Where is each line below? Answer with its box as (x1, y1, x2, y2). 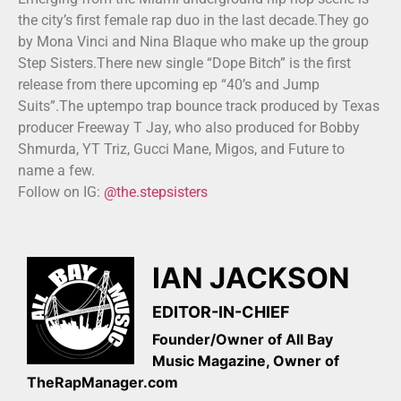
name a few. (18, 162, 95, 179)
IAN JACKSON (152, 260, 350, 295)
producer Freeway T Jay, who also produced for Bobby (18, 119, 360, 136)
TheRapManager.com (27, 373, 178, 391)
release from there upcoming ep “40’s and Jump (18, 76, 320, 93)
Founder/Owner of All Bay (152, 330, 333, 348)
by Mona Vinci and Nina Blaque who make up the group (18, 33, 369, 50)
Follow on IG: (18, 183, 104, 200)
